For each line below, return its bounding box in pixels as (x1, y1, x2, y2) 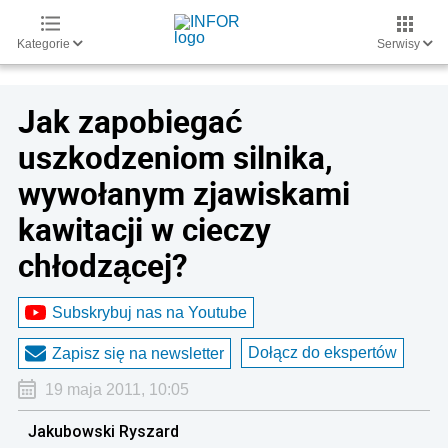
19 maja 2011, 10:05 (44, 381, 189, 398)
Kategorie (17, 37, 73, 51)
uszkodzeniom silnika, (18, 136, 333, 178)
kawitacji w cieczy (18, 208, 271, 250)
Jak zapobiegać (18, 100, 243, 142)
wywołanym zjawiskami (18, 172, 350, 214)
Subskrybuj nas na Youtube (52, 303, 247, 321)
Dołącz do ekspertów (248, 344, 397, 361)
